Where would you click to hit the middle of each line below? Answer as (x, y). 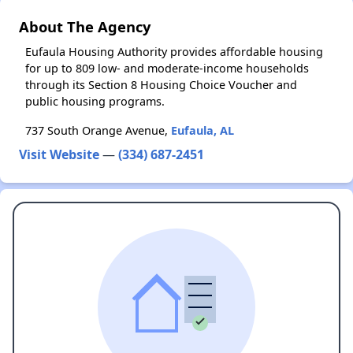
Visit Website (59, 154)
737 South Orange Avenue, (98, 130)
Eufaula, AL (203, 130)
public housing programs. (95, 101)
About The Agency (85, 26)
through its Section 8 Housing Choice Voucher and (161, 85)
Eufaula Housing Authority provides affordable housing (174, 52)
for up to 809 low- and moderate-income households (167, 68)
